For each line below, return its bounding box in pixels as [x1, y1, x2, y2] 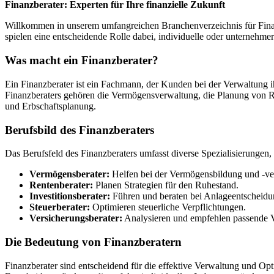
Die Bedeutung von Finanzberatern [5, 235, 182, 248]
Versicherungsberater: [29, 213, 122, 224]
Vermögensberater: [29, 169, 109, 180]
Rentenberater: [29, 180, 93, 191]
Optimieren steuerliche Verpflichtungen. [90, 202, 246, 213]
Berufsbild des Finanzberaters [5, 123, 154, 136]
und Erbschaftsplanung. [5, 100, 96, 111]
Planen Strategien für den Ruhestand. [93, 180, 239, 191]
